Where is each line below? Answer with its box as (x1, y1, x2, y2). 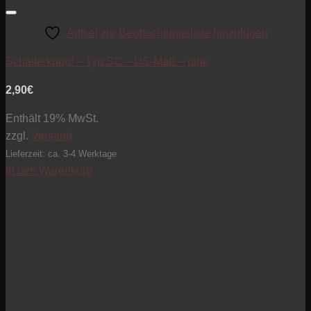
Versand (31, 130, 72, 142)
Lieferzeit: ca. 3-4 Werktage (6, 149, 117, 160)
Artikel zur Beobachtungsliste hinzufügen (66, 27, 268, 40)
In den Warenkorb (6, 165, 92, 177)
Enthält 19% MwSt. (6, 112, 99, 125)
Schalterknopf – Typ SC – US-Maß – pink (6, 56, 208, 68)
